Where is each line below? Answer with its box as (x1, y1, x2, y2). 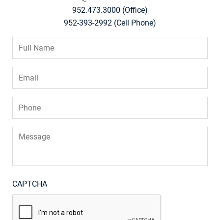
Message (12, 126, 43, 136)
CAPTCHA (12, 179, 47, 189)
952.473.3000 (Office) (72, 5, 148, 15)
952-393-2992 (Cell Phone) (64, 18, 156, 28)
